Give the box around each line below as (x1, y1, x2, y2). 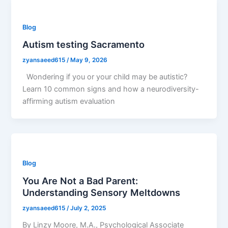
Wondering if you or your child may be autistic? (22, 72, 188, 82)
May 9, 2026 (70, 56, 108, 64)
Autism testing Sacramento (22, 39, 145, 50)
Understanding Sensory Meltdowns (22, 186, 181, 198)
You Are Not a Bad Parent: (22, 175, 138, 186)
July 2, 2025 (70, 204, 106, 212)
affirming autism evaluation (22, 97, 116, 106)
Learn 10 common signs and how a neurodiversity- (22, 84, 199, 94)
